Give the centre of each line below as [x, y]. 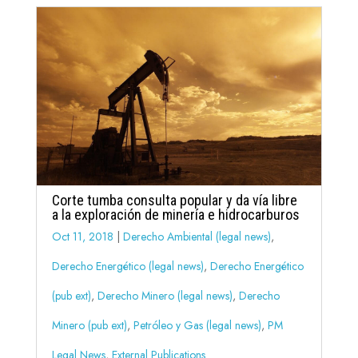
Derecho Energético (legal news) [127, 267]
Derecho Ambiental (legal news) [197, 237]
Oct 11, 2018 [82, 237]
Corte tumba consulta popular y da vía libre [174, 201]
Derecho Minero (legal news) [165, 296]
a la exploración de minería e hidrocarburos [175, 215]
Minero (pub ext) [89, 326]
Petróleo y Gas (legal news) [197, 326]
